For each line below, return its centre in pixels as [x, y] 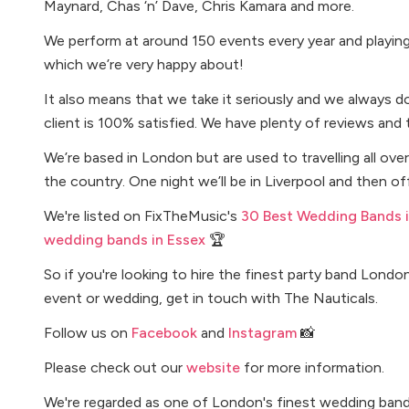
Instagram [262, 333]
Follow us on [88, 333]
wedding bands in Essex [125, 240]
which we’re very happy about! [144, 64]
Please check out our [115, 367]
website [213, 367]
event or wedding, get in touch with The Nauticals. [211, 298]
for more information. [312, 367]
